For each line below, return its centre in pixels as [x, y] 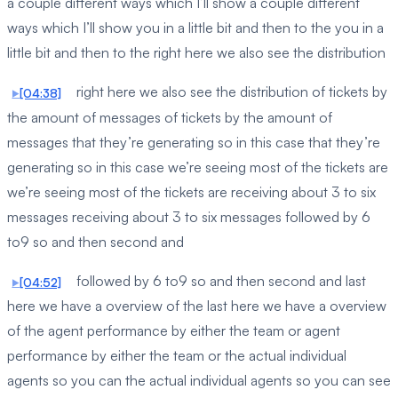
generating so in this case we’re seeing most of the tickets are [198, 167]
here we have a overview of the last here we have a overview [197, 306]
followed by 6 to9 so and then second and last [219, 280]
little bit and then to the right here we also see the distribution [196, 52]
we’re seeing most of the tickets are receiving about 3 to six [191, 191]
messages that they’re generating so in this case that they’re [194, 142]
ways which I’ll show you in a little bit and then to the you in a [195, 27]
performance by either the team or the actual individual [177, 356]
